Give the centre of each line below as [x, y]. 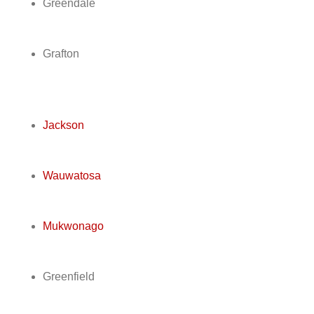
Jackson [63, 125]
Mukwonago [73, 226]
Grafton [61, 54]
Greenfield [68, 277]
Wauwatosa [71, 176]
